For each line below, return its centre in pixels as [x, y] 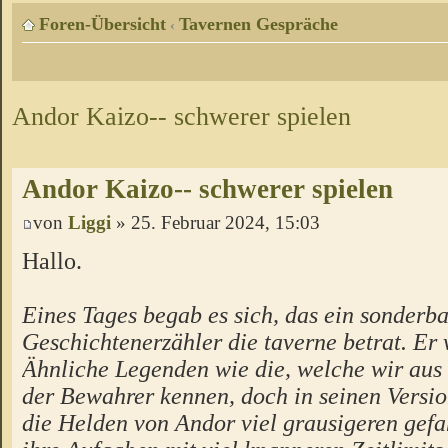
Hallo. [52, 260]
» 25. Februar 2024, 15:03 [215, 223]
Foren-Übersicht [102, 24]
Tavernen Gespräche [258, 24]
